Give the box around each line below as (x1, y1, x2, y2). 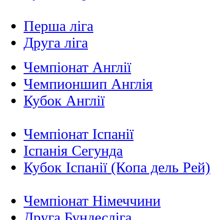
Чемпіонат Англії (24, 59, 131, 76)
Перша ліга (24, 18, 93, 34)
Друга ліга (24, 34, 88, 51)
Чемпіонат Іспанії (24, 126, 134, 142)
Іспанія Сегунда (24, 142, 123, 159)
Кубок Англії (24, 92, 105, 109)
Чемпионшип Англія (24, 76, 153, 92)
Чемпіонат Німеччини (24, 192, 161, 209)
